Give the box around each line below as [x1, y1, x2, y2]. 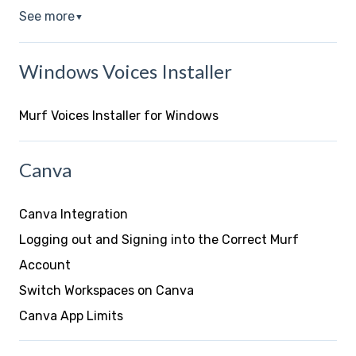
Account [19, 257, 71, 273]
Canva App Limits [19, 308, 123, 323]
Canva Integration [19, 207, 128, 222]
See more [19, 9, 75, 25]
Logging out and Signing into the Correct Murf [19, 232, 299, 247]
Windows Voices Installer [19, 59, 232, 83]
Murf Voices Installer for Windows [19, 108, 219, 124]
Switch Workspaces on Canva [19, 283, 194, 298]
